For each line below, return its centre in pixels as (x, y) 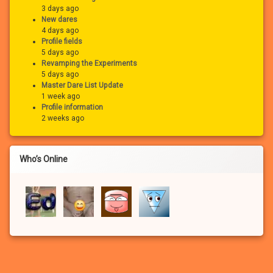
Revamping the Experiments (89, 63)
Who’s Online (44, 159)
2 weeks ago (63, 118)
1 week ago (61, 96)
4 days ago (60, 30)
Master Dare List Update (82, 85)
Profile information (72, 107)
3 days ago (60, 8)
